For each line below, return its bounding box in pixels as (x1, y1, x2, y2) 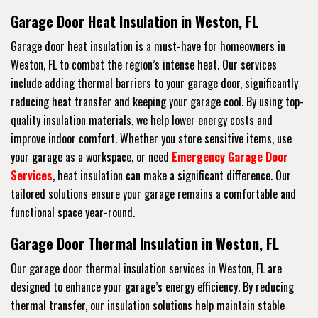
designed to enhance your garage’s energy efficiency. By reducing (11, 278, 294, 296)
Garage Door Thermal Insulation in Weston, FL (11, 233, 279, 255)
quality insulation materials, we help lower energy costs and (11, 111, 273, 129)
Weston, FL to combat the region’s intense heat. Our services (11, 56, 277, 74)
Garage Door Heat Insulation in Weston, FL (11, 11, 258, 33)
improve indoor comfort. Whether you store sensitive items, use (11, 130, 292, 148)
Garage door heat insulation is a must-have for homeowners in (11, 38, 285, 55)
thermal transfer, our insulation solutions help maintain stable (11, 297, 285, 314)
